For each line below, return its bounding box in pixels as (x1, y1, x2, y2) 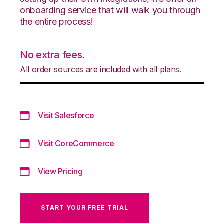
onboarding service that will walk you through (20, 4, 200, 15)
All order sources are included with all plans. (20, 64, 181, 74)
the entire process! (20, 16, 93, 27)
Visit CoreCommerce (38, 138, 114, 148)
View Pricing (38, 166, 83, 176)
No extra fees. (20, 48, 85, 61)
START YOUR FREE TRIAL (41, 203, 128, 211)
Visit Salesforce (38, 110, 94, 120)
